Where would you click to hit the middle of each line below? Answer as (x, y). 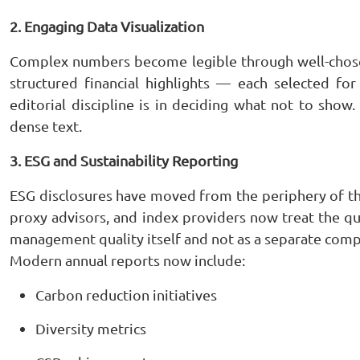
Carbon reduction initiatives (126, 295)
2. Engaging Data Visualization (107, 26)
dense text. (46, 126)
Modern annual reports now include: (127, 260)
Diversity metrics (91, 328)
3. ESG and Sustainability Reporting (124, 160)
